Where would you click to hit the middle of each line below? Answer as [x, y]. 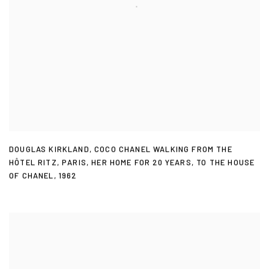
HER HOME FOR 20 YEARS [141, 163]
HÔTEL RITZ [33, 163]
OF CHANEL [32, 176]
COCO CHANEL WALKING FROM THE [163, 150]
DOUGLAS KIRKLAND [49, 150]
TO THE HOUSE [226, 163]
